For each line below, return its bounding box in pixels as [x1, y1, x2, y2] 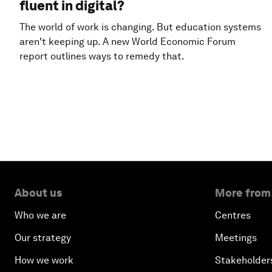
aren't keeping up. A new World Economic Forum [19, 35, 236, 47]
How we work [15, 254, 73, 266]
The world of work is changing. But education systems [19, 21, 261, 33]
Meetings [215, 231, 257, 243]
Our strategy [15, 231, 71, 243]
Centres [215, 209, 251, 221]
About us [15, 186, 62, 199]
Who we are [15, 209, 66, 221]
